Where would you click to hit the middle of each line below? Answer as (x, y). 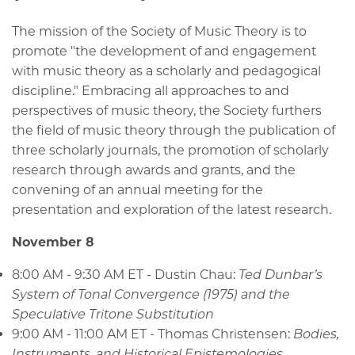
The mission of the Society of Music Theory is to (159, 32)
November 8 (53, 242)
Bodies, (316, 334)
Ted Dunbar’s (281, 275)
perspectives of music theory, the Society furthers (167, 111)
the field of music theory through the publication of (174, 131)
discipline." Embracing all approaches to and (151, 91)
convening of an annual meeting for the (137, 190)
